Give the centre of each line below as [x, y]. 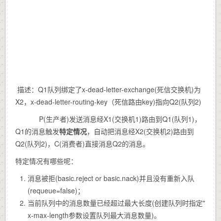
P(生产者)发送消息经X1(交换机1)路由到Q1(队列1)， [108, 119]
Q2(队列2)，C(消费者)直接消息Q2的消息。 [82, 144]
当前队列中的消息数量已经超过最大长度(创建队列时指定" [116, 203]
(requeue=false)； [56, 191]
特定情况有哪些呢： [46, 161]
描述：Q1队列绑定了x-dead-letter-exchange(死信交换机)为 [108, 90]
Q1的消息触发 [37, 131]
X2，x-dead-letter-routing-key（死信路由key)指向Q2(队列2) [108, 102]
